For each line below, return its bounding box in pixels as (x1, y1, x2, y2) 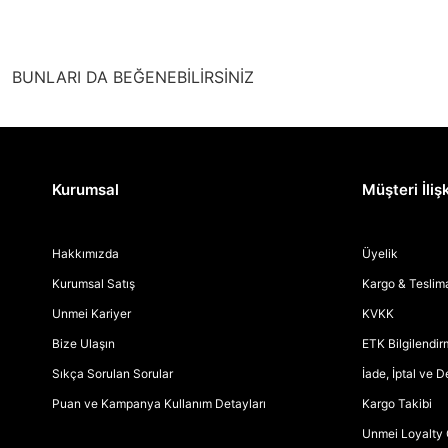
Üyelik (362, 245, 398, 261)
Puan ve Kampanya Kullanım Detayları (52, 395, 266, 411)
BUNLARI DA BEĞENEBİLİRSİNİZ (12, 66, 254, 87)
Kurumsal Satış (52, 275, 135, 291)
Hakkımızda (52, 245, 119, 261)
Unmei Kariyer (52, 305, 131, 321)
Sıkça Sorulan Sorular (52, 365, 173, 381)
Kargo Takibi (362, 395, 432, 411)
